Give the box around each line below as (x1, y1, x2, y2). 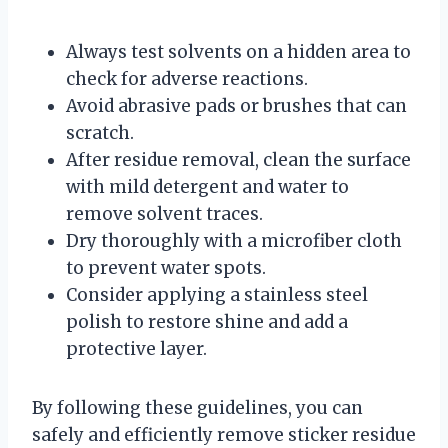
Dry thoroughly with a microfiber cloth (66, 229, 402, 252)
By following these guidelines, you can (32, 396, 363, 419)
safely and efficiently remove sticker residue (32, 423, 416, 446)
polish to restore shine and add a (66, 310, 348, 333)
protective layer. (66, 337, 207, 360)
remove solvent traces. (66, 202, 263, 225)
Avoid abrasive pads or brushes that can (66, 94, 407, 117)
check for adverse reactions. (66, 67, 308, 90)
